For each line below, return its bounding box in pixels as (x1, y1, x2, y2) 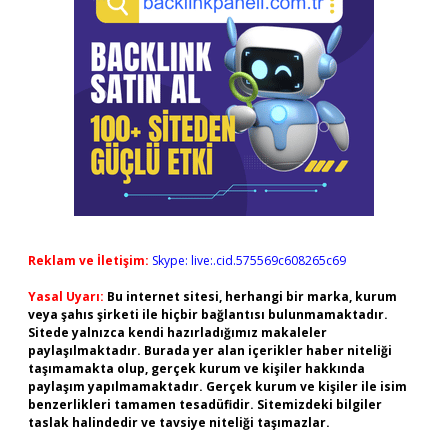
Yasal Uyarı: (28, 288, 104, 305)
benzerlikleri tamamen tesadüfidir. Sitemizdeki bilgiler (28, 396, 382, 413)
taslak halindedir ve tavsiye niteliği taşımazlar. (28, 414, 330, 431)
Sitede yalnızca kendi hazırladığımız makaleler (28, 324, 327, 341)
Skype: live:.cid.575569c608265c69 (152, 252, 346, 269)
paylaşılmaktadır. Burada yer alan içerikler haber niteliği (28, 342, 392, 359)
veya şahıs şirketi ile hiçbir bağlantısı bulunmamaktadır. (28, 306, 388, 323)
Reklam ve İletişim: (28, 252, 149, 269)
